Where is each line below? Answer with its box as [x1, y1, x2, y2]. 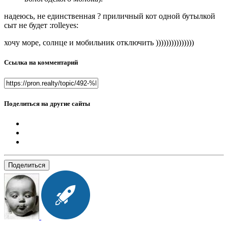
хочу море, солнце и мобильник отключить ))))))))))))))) [4, 38, 194, 47]
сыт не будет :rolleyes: [4, 20, 78, 30]
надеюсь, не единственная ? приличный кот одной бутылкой [4, 11, 215, 20]
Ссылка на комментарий [4, 58, 78, 66]
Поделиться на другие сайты [4, 100, 90, 108]
